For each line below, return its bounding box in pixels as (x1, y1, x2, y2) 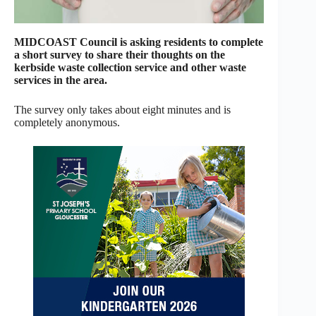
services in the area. (14, 73, 107, 86)
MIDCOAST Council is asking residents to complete (14, 35, 263, 48)
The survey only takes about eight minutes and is (14, 103, 231, 116)
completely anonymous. (14, 116, 120, 128)
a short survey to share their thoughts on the (14, 48, 225, 61)
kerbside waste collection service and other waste (14, 61, 246, 73)
